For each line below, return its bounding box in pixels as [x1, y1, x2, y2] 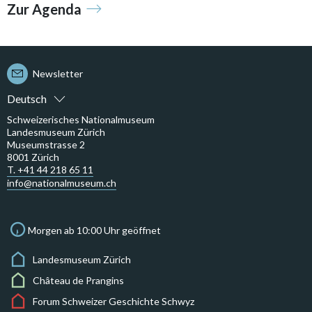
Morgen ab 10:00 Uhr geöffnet [28, 224, 161, 236]
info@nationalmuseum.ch [7, 176, 116, 189]
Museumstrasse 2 [7, 138, 85, 150]
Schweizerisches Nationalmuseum [7, 113, 155, 125]
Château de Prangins [33, 274, 124, 287]
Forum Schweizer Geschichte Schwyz [33, 295, 194, 308]
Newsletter [33, 68, 83, 80]
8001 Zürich [7, 150, 59, 163]
